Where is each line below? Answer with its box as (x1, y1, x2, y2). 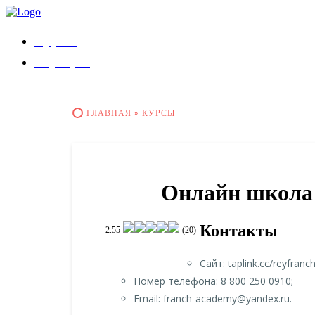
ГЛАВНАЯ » (86, 107, 142, 119)
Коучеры (34, 51, 90, 71)
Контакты (200, 221, 278, 240)
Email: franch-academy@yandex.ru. (134, 291, 292, 305)
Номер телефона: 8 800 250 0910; (134, 274, 293, 288)
